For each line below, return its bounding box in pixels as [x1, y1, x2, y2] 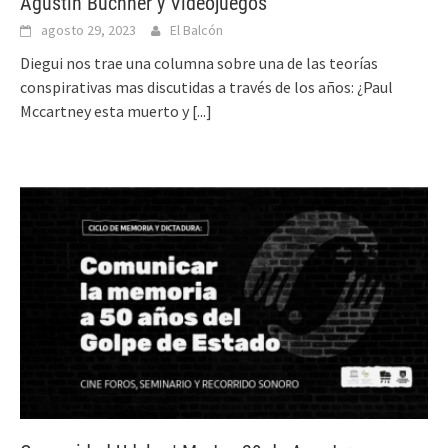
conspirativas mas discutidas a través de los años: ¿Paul [20, 77, 393, 98]
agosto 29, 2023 [41, 21, 136, 40]
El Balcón [170, 21, 223, 40]
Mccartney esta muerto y [20, 101, 192, 122]
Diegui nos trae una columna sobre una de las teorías [20, 53, 378, 74]
